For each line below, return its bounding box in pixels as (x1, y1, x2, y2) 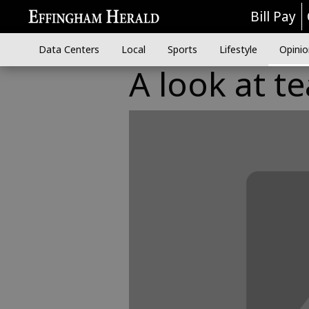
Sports (167, 43, 197, 56)
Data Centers (38, 43, 99, 56)
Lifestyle (219, 43, 257, 56)
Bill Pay (250, 8, 297, 26)
